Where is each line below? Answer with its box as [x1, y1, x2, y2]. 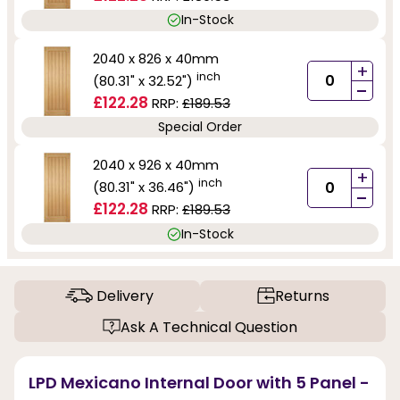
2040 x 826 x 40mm [93, 48, 219, 68]
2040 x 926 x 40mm [93, 155, 219, 175]
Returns [274, 285, 329, 306]
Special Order [158, 117, 242, 136]
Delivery [96, 285, 154, 306]
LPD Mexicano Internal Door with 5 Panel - [29, 371, 370, 395]
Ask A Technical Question [121, 316, 297, 337]
